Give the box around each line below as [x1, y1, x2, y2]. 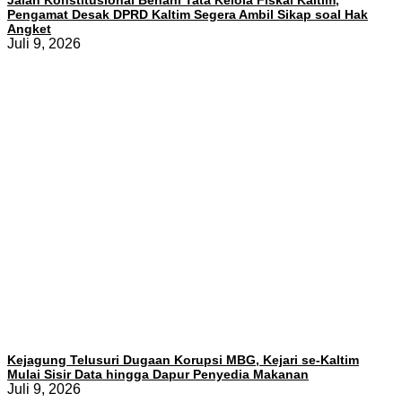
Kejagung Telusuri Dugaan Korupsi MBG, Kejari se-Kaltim [7, 353, 359, 368]
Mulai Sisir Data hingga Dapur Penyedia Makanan [7, 367, 309, 382]
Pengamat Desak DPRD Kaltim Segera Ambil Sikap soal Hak [7, 7, 368, 22]
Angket [7, 22, 51, 37]
